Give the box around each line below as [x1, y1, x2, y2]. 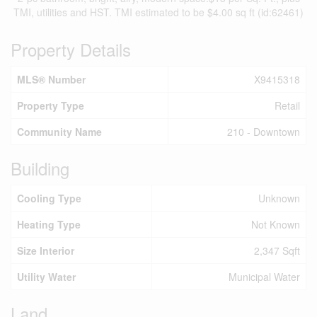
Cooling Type [17, 191, 81, 205]
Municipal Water [229, 270, 300, 284]
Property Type [17, 98, 84, 113]
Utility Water [17, 270, 76, 284]
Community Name [17, 125, 102, 139]
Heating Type [17, 217, 81, 231]
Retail [275, 98, 300, 113]
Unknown [258, 191, 300, 205]
